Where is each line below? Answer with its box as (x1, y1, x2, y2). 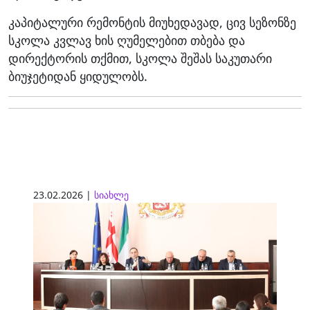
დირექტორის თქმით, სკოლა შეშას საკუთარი (8, 49, 272, 66)
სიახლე (94, 188, 129, 201)
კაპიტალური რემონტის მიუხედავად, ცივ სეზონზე (8, 13, 296, 30)
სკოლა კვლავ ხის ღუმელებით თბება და (8, 31, 245, 48)
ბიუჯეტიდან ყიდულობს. (8, 67, 147, 84)
